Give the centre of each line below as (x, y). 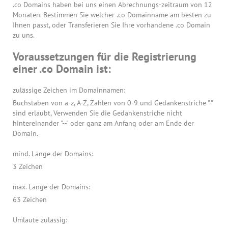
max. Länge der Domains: (51, 187)
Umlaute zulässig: (40, 220)
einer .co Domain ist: (62, 69)
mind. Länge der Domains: (53, 154)
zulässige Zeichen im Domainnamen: (69, 90)
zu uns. (24, 35)
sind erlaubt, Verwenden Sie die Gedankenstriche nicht (97, 113)
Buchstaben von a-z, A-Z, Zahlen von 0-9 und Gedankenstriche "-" (113, 103)
